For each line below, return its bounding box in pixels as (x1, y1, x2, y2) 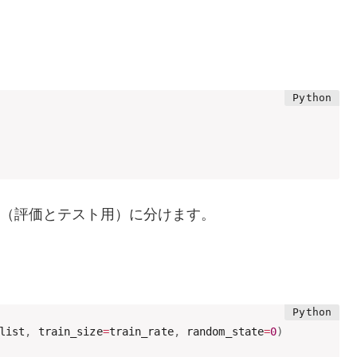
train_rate (108, 325, 174, 339)
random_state (179, 325, 265, 339)
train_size (31, 325, 103, 339)
